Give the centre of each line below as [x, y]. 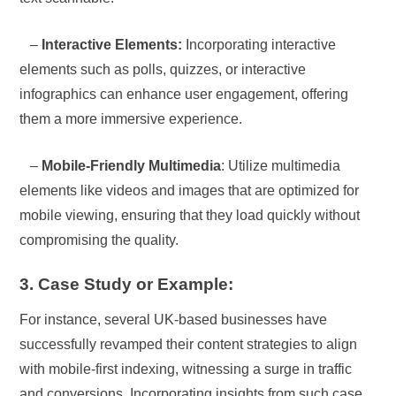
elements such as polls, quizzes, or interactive [163, 69]
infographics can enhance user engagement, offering [184, 94]
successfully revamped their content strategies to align [189, 344]
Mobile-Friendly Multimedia [132, 165]
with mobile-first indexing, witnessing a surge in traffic [186, 369]
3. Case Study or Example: [127, 284]
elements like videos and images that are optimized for [190, 190]
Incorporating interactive [259, 44]
